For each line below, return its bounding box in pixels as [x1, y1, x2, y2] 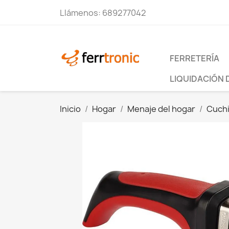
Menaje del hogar [127, 103, 195, 114]
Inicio [60, 103, 81, 114]
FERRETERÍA [170, 53, 219, 64]
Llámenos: [60, 7, 102, 18]
